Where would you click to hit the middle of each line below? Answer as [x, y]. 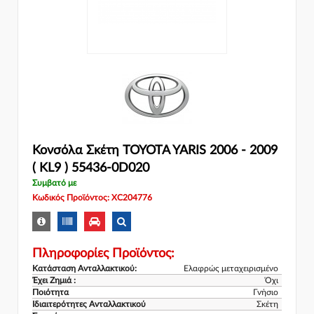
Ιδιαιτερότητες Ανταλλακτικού [89, 305]
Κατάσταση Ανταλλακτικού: [84, 269]
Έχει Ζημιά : [54, 281]
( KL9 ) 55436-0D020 [91, 168]
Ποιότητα [50, 293]
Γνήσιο [266, 293]
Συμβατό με [54, 183]
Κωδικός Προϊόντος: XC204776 [92, 197]
